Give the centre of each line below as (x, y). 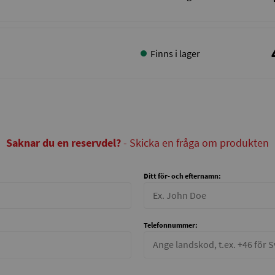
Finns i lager (175, 54)
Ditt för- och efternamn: (182, 176)
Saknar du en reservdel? (64, 143)
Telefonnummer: (170, 225)
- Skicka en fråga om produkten (195, 143)
